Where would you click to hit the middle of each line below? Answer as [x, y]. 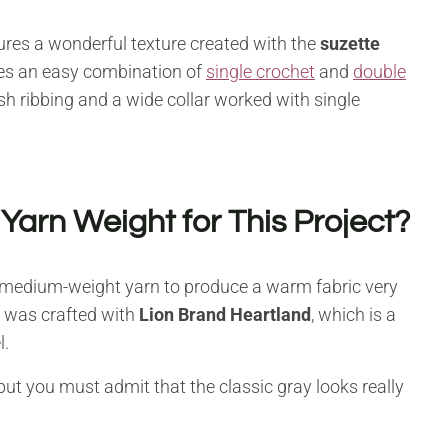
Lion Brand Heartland [225, 314]
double [379, 71]
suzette [350, 43]
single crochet [260, 71]
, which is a [353, 314]
